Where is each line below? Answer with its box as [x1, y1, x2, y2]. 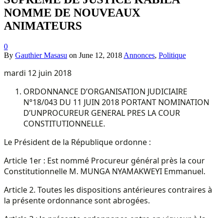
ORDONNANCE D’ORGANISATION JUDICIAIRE [23, 86, 187, 97]
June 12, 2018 [79, 51, 122, 59]
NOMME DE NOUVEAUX [4, 6, 140, 19]
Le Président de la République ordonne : [4, 136, 151, 147]
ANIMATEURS [4, 19, 82, 32]
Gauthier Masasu [15, 51, 67, 59]
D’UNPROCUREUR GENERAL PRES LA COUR [23, 107, 180, 118]
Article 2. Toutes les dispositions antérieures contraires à [4, 184, 212, 195]
